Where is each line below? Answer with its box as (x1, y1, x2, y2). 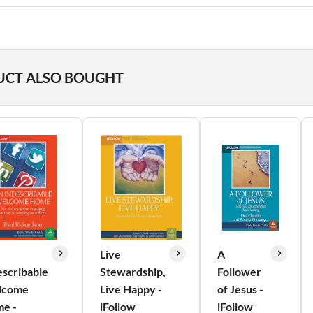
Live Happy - (100, 282, 162, 296)
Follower (217, 265, 261, 278)
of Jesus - (217, 282, 263, 296)
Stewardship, (100, 265, 166, 278)
